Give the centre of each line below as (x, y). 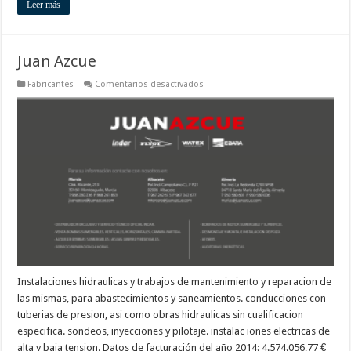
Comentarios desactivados (150, 85)
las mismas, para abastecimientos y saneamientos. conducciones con (172, 299)
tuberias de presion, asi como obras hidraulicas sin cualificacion (161, 315)
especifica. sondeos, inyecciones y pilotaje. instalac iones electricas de (174, 331)
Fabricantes (51, 85)
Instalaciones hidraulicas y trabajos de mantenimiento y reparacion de (175, 282)
